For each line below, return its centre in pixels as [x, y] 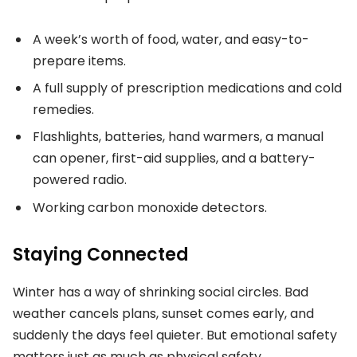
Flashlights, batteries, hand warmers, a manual [178, 137]
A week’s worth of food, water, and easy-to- [171, 40]
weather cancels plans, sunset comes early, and [163, 313]
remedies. [63, 110]
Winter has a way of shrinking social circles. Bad [161, 292]
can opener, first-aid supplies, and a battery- [174, 159]
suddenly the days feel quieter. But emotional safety [175, 335]
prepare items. [79, 61]
